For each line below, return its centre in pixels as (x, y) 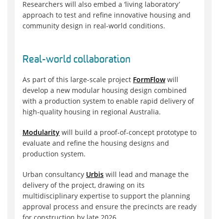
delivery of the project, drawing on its (84, 185)
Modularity (41, 132)
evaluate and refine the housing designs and (96, 143)
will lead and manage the (146, 175)
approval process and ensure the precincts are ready (109, 207)
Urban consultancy (54, 175)
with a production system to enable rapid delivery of (108, 101)
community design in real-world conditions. (94, 26)
